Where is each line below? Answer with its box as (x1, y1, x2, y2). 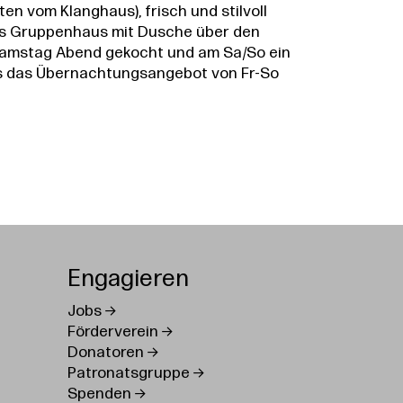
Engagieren (67, 267, 190, 292)
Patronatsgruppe (67, 366, 191, 382)
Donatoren (67, 345, 145, 362)
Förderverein (67, 325, 159, 341)
